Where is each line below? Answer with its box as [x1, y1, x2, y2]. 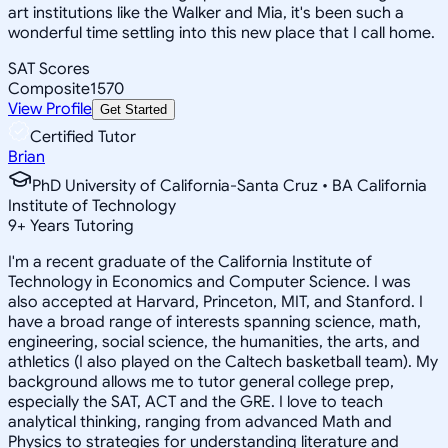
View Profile [8, 98, 92, 119]
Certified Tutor [30, 126, 136, 147]
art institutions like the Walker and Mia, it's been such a [8, 2, 404, 23]
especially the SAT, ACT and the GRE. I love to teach [8, 391, 383, 412]
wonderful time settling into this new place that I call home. [8, 22, 435, 43]
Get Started [100, 101, 167, 117]
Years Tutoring [26, 215, 134, 236]
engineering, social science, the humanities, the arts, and [8, 331, 420, 352]
